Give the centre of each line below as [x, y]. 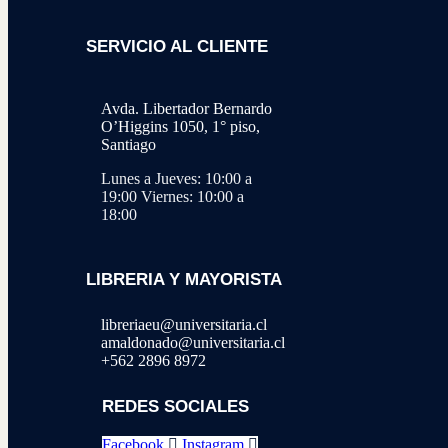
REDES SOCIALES [175, 406]
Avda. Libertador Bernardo [186, 108]
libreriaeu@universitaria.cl [184, 325]
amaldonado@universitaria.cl [193, 343]
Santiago [128, 144]
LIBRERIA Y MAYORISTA [184, 279]
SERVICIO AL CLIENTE [177, 47]
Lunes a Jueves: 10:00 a [176, 178]
